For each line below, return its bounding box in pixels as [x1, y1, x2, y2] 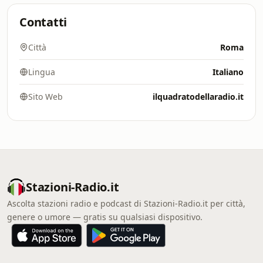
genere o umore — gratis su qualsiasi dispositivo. [7, 211, 203, 222]
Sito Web [28, 91, 63, 102]
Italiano [213, 66, 244, 77]
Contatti [19, 14, 68, 30]
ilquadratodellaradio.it [153, 91, 244, 102]
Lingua [28, 66, 55, 77]
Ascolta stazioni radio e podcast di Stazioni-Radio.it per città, [7, 198, 245, 209]
